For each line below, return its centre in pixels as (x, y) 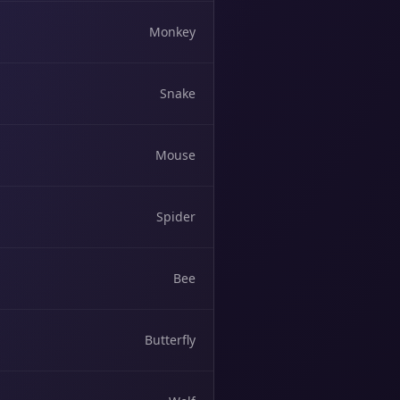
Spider (176, 217)
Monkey (172, 32)
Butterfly (170, 340)
